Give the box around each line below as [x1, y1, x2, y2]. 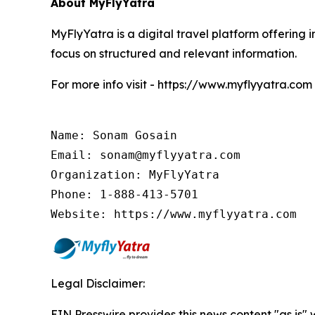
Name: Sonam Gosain [51, 129, 177, 142]
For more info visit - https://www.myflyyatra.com [51, 77, 312, 91]
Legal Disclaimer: [51, 276, 145, 290]
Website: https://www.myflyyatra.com [51, 207, 297, 221]
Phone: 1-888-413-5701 [51, 188, 198, 201]
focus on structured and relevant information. [51, 46, 297, 60]
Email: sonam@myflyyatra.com [51, 148, 240, 162]
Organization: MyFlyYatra [51, 168, 219, 181]
